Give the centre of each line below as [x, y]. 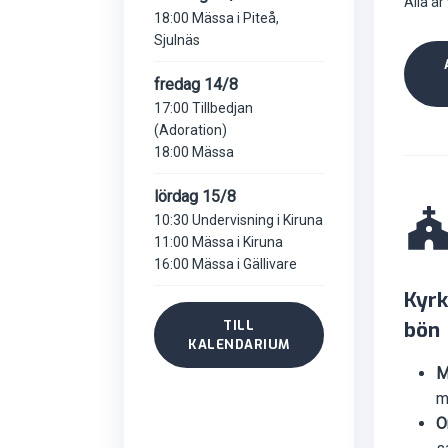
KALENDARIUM [239, 344]
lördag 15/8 [195, 196]
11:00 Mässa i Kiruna [218, 241]
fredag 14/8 [196, 84]
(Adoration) [190, 129]
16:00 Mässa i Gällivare [225, 263]
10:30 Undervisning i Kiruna [238, 219]
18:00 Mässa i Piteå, [216, 17]
